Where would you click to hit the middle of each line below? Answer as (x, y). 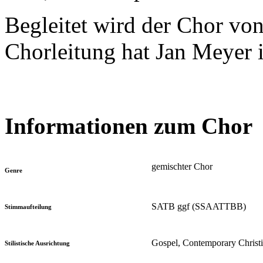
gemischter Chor (182, 166)
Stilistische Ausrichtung (37, 243)
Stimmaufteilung (28, 206)
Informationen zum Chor (129, 126)
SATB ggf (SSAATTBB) (199, 206)
